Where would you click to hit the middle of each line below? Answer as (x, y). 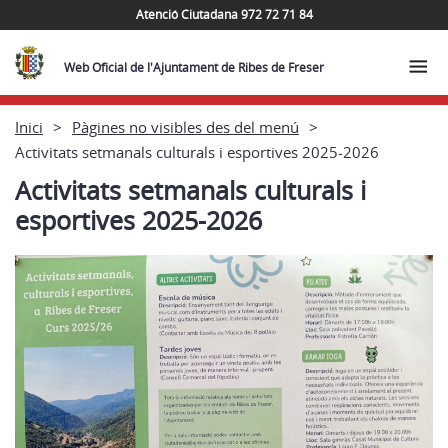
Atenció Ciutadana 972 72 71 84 (224, 14)
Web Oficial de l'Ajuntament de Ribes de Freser (194, 67)
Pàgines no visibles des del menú (185, 126)
